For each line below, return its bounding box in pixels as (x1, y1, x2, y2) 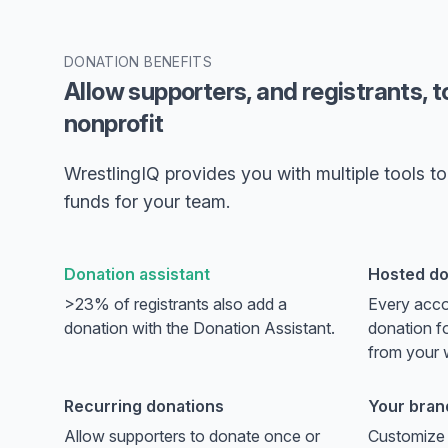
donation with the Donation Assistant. (64, 318, 335, 338)
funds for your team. (64, 191, 230, 212)
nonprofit (64, 109, 164, 138)
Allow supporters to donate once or (64, 426, 320, 446)
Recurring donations (64, 396, 224, 416)
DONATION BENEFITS (64, 53, 212, 70)
